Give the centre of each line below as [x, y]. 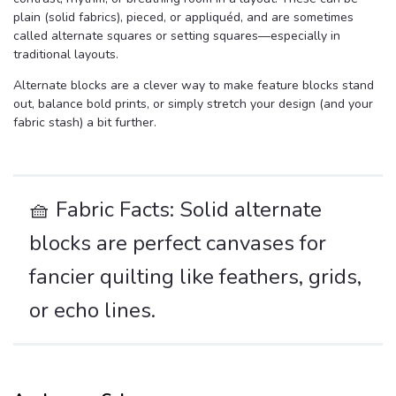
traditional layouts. [66, 55]
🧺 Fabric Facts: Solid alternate [175, 210]
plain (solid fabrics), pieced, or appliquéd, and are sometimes [183, 18]
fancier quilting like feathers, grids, [195, 277]
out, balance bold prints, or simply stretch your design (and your [193, 104]
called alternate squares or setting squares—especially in [177, 36]
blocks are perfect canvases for [178, 244]
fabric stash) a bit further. [85, 123]
